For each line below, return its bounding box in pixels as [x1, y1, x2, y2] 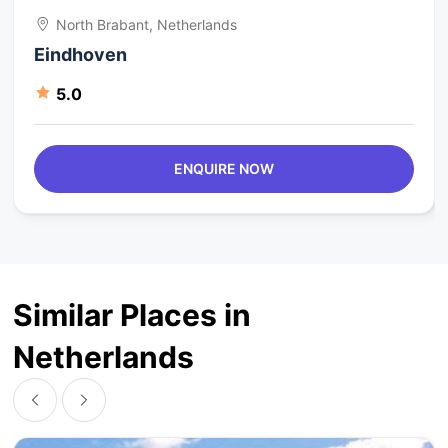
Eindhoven [34, 44, 128, 66]
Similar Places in [13, 297, 252, 334]
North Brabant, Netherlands [56, 16, 238, 34]
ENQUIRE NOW [173, 160, 274, 178]
